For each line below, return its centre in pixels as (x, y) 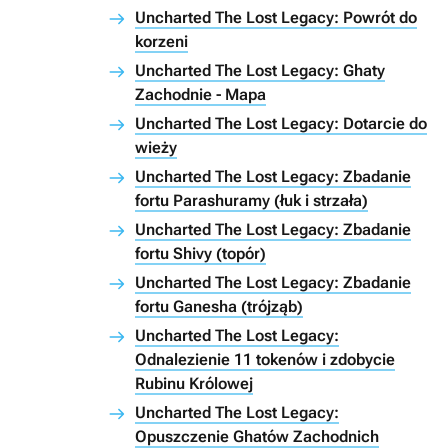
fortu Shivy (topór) (200, 254)
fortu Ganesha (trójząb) (219, 307)
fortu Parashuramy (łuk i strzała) (251, 201)
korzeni (161, 42)
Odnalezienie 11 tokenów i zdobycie (265, 360)
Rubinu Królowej (194, 384)
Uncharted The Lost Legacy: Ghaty (260, 71)
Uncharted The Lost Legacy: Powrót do (276, 18)
